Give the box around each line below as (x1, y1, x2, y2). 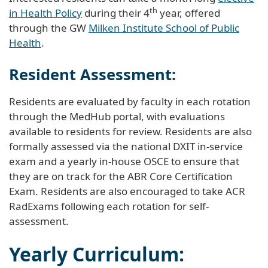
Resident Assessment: (9, 63, 176, 84)
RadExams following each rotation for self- (9, 199, 209, 213)
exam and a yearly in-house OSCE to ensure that (9, 154, 239, 168)
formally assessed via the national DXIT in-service (9, 139, 243, 153)
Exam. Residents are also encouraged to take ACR (9, 184, 245, 198)
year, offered (157, 5, 220, 20)
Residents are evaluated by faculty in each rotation (9, 94, 251, 108)
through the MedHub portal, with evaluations (9, 109, 225, 123)
